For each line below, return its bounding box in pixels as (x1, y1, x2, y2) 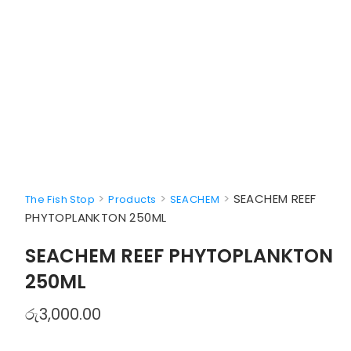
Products (108, 192, 157, 207)
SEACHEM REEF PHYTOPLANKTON (24, 243, 333, 269)
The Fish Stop (24, 192, 95, 207)
